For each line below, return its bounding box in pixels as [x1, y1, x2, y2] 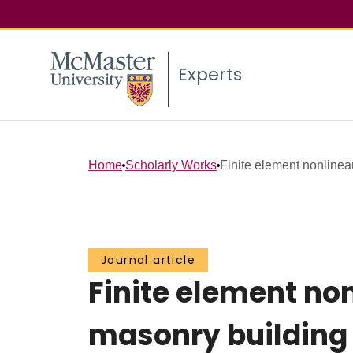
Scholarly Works [125, 158, 217, 172]
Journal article [101, 252, 195, 269]
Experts [178, 62, 242, 87]
